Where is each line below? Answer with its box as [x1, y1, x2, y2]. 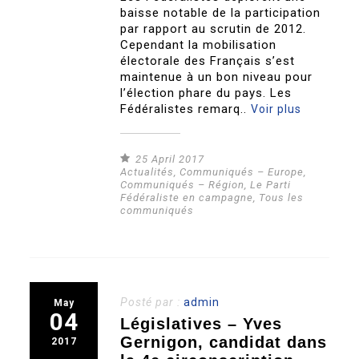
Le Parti [250, 178, 292, 191]
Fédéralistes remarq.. [120, 101, 252, 116]
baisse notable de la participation [120, 5, 321, 20]
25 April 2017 [135, 152, 205, 165]
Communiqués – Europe [179, 165, 305, 178]
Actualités [120, 165, 175, 178]
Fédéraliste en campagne [120, 191, 254, 204]
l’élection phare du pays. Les [120, 85, 292, 100]
